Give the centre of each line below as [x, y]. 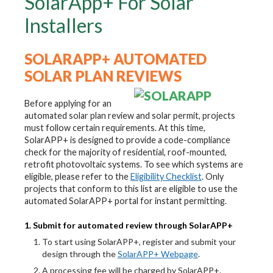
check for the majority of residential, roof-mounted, [126, 152]
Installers [63, 26]
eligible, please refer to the [77, 177]
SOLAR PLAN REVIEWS [106, 76]
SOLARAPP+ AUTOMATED [115, 58]
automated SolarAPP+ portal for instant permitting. [126, 201]
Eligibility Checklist [166, 177]
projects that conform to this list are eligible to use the [131, 189]
